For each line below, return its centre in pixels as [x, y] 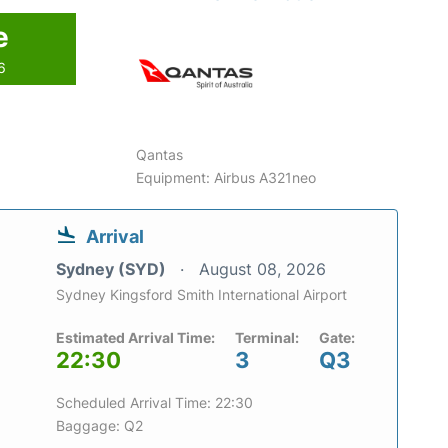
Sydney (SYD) [113, 268]
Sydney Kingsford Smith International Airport [201, 294]
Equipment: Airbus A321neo [226, 177]
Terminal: [267, 337]
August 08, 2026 [262, 268]
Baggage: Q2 [99, 425]
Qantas [160, 154]
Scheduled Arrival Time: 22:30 [154, 402]
